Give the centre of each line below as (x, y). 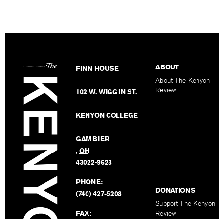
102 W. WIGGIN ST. (107, 92)
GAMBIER (93, 139)
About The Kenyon (183, 80)
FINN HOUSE (98, 69)
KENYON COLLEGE (107, 116)
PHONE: (89, 182)
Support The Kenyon (186, 204)
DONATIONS (175, 190)
